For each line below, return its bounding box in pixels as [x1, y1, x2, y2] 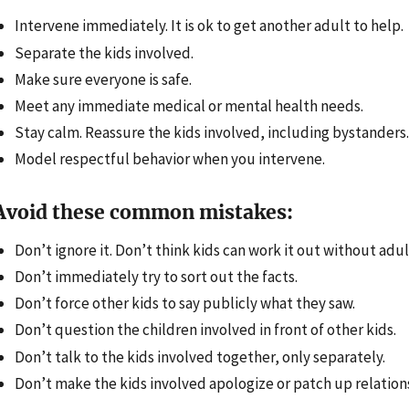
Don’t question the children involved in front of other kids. [15, 320, 396, 341]
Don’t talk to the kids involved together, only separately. [15, 346, 385, 367]
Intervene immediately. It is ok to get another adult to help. [15, 16, 404, 37]
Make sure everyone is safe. [15, 68, 192, 89]
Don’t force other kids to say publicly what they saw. [15, 293, 355, 314]
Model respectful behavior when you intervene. [15, 149, 325, 170]
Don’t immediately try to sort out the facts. [15, 266, 298, 287]
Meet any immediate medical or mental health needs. [15, 95, 363, 116]
